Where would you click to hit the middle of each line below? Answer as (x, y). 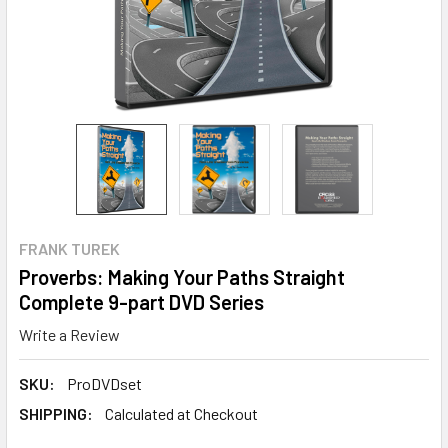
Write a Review (69, 334)
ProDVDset (104, 383)
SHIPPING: (56, 413)
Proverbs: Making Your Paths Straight (182, 277)
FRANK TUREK (69, 248)
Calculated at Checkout (181, 413)
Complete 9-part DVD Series (141, 302)
